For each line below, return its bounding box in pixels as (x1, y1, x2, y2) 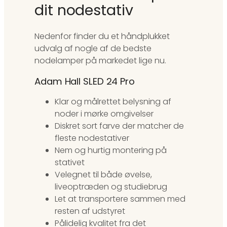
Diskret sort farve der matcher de (55, 120, 184, 132)
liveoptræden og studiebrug (55, 181, 167, 193)
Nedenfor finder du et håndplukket (34, 30, 170, 43)
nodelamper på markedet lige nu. (34, 55, 166, 67)
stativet (55, 157, 85, 169)
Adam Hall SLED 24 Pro (34, 74, 135, 88)
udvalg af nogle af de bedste (34, 43, 152, 55)
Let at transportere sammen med (55, 193, 185, 205)
